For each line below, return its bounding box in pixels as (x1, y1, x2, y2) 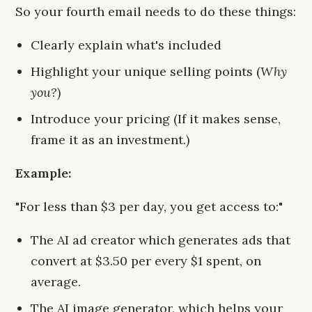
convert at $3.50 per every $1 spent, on (31, 253, 261, 269)
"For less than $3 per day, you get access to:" (15, 198, 283, 214)
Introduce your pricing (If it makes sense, (31, 111, 281, 127)
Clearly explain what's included (31, 37, 221, 53)
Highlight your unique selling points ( (31, 63, 260, 79)
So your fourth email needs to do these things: (15, 3, 296, 19)
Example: (15, 165, 71, 181)
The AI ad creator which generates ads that (31, 232, 290, 248)
